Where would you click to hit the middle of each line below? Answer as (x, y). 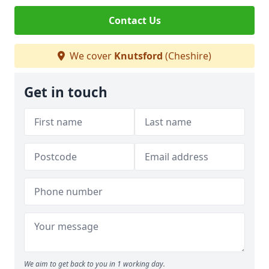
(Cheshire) (187, 56)
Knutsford (138, 56)
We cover (91, 56)
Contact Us (134, 20)
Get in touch (66, 92)
